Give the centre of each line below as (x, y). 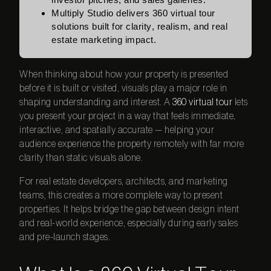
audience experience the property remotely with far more (132, 144)
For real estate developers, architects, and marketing (124, 181)
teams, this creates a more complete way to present (121, 195)
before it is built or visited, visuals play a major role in (123, 89)
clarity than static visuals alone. (81, 158)
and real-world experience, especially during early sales (129, 223)
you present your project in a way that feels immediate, (128, 116)
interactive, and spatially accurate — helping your (117, 130)
